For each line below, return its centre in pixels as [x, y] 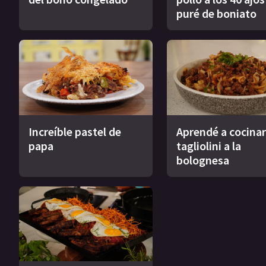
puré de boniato [216, 14]
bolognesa [202, 160]
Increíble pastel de [75, 131]
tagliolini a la [208, 145]
